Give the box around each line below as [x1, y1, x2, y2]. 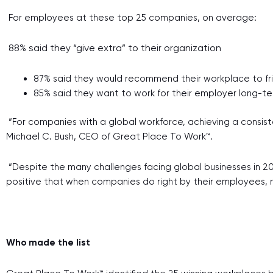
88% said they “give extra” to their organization [9, 41, 224, 54]
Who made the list [6, 237, 93, 249]
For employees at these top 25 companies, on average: [9, 12, 259, 23]
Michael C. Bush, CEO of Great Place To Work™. [6, 130, 218, 142]
